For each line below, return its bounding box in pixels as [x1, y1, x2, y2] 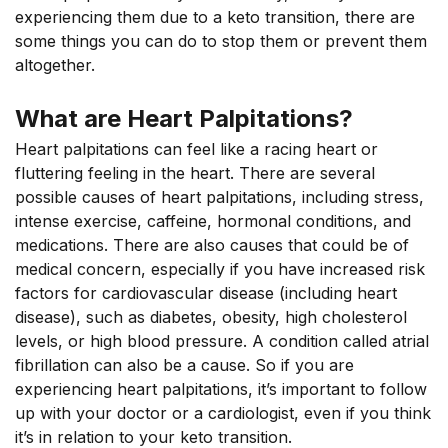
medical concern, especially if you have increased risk [15, 259, 425, 279]
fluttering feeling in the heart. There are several [15, 163, 375, 183]
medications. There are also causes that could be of [15, 235, 409, 255]
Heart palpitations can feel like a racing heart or [15, 139, 378, 159]
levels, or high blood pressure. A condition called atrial [15, 331, 429, 351]
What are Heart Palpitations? [15, 104, 353, 133]
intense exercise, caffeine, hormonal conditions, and [15, 211, 411, 231]
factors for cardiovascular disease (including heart [15, 283, 397, 303]
